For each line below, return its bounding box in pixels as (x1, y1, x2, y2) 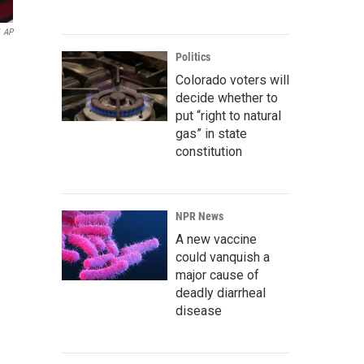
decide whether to (175, 90, 278, 106)
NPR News (175, 210, 223, 223)
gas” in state (175, 126, 247, 141)
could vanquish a (175, 249, 270, 265)
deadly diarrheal (175, 285, 266, 301)
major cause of (175, 267, 259, 283)
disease (175, 303, 222, 318)
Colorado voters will (175, 72, 289, 88)
